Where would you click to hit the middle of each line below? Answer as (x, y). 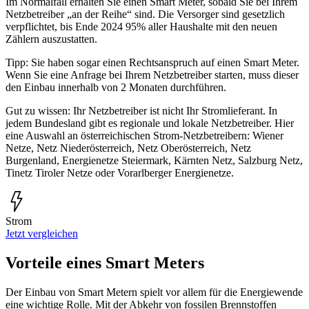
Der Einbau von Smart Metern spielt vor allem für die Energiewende (154, 292)
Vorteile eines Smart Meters (105, 262)
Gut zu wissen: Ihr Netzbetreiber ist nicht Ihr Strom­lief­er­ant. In (141, 110)
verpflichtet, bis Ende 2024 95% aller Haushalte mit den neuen (141, 26)
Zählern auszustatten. (51, 39)
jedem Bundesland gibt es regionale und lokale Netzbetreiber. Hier (150, 123)
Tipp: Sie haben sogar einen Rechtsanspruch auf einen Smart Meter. (152, 62)
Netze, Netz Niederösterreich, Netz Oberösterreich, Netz (128, 148)
